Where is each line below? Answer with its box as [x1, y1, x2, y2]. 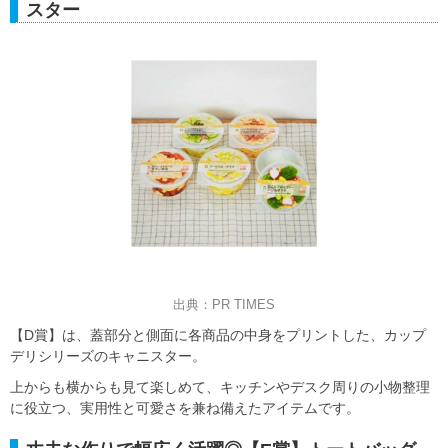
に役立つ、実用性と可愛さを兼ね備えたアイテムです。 [10, 399, 360, 416]
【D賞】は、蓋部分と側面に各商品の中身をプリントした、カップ [10, 326, 426, 343]
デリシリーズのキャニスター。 [10, 347, 206, 364]
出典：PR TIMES [173, 296, 275, 312]
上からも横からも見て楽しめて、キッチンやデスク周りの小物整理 [10, 378, 430, 395]
